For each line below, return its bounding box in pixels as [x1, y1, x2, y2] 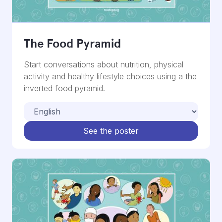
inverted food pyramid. [24, 83, 105, 94]
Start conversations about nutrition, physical [24, 59, 183, 70]
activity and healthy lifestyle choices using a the [24, 71, 197, 82]
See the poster [83, 126, 139, 136]
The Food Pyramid [24, 36, 121, 52]
